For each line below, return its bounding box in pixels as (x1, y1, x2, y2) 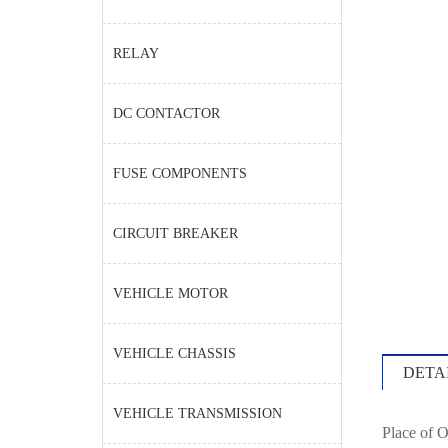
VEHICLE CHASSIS (113, 346, 236, 361)
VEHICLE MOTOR (113, 286, 228, 301)
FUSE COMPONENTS (113, 166, 247, 181)
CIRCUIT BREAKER (113, 226, 238, 241)
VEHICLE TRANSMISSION (113, 406, 282, 421)
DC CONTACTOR (113, 106, 220, 121)
